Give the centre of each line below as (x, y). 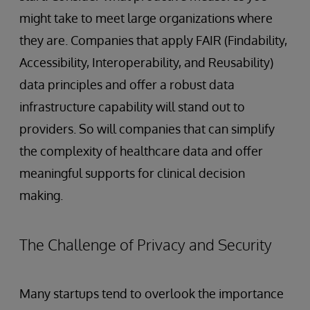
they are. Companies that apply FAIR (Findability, (153, 40)
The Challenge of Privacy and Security (146, 244)
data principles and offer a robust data (127, 84)
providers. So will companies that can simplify (147, 128)
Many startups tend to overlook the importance (152, 293)
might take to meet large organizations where (146, 18)
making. (41, 195)
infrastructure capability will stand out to (132, 106)
